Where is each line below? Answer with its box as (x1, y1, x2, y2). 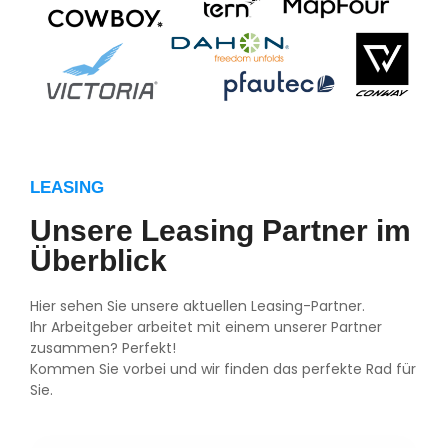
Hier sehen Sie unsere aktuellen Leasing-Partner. (30, 295, 365, 316)
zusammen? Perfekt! (30, 337, 176, 358)
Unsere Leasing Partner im (30, 213, 411, 247)
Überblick (30, 243, 167, 277)
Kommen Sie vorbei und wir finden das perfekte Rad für (30, 358, 416, 379)
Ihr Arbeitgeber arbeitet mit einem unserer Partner (30, 316, 382, 337)
